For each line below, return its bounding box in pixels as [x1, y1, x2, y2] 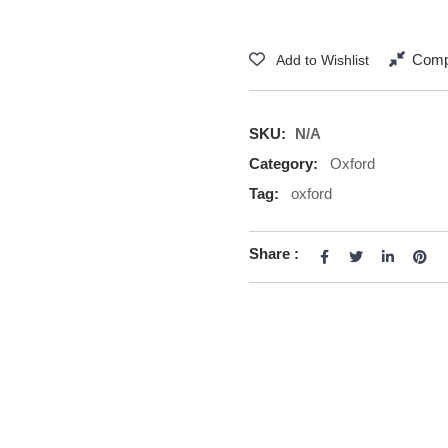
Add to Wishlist [276, 52, 370, 68]
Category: [249, 155, 319, 172]
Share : [249, 245, 300, 262]
